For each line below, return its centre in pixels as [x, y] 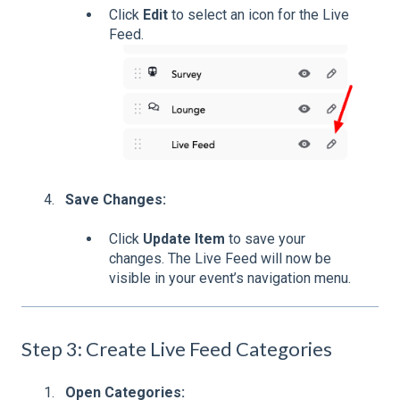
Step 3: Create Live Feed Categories [177, 349]
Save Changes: [116, 199]
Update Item [184, 239]
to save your [265, 239]
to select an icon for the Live [258, 15]
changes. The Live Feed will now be [220, 258]
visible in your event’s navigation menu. [230, 278]
